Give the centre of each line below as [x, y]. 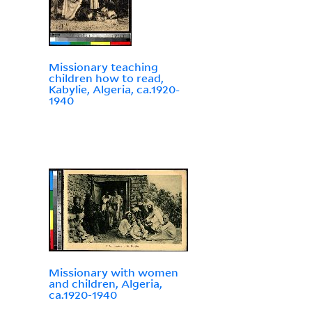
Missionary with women [113, 273]
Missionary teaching [103, 67]
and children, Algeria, [105, 284]
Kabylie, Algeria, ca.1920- [114, 89]
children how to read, [106, 78]
